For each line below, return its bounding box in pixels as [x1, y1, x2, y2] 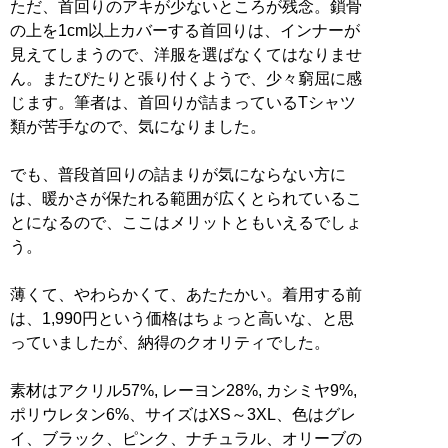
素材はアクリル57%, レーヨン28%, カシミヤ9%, [10, 381, 357, 399]
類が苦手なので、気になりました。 [10, 117, 266, 135]
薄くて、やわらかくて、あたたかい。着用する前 [10, 285, 362, 303]
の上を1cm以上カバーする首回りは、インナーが [10, 21, 360, 39]
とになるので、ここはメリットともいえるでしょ [10, 213, 362, 231]
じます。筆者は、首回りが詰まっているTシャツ [10, 93, 356, 111]
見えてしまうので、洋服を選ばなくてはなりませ [10, 45, 362, 63]
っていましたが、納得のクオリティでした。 [10, 333, 330, 351]
